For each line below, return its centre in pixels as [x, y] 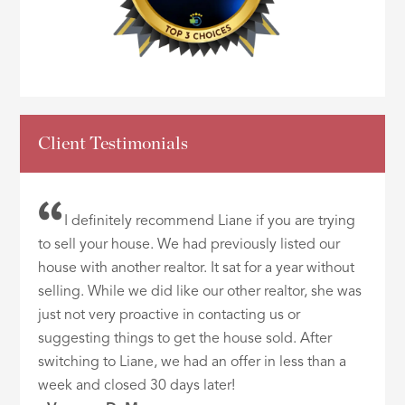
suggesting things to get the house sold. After [185, 339]
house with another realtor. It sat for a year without [197, 269]
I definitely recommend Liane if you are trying [210, 222]
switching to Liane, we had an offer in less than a [193, 363]
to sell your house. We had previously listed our [189, 245]
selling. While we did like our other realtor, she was [200, 292]
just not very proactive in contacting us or [170, 316]
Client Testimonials [113, 144]
